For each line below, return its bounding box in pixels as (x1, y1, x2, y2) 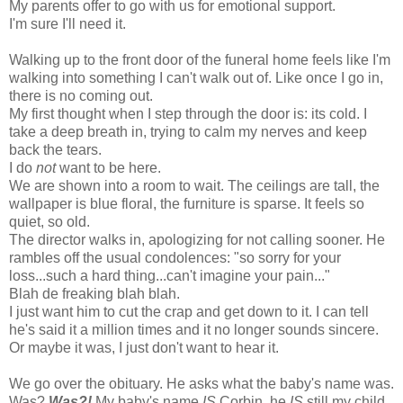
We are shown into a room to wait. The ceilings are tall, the (9, 177, 380, 193)
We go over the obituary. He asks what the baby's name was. (9, 375, 394, 391)
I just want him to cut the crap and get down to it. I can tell (9, 303, 369, 319)
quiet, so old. (9, 213, 90, 229)
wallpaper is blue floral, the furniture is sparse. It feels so (9, 195, 364, 211)
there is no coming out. (9, 87, 153, 103)
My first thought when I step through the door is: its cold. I (9, 105, 367, 121)
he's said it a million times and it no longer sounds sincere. (9, 321, 379, 337)
